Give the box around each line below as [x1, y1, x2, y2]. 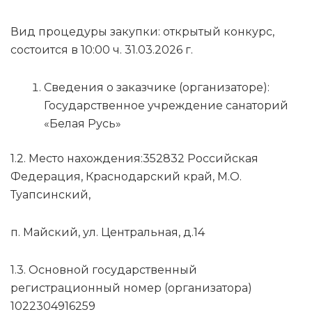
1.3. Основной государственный [10, 263, 197, 277]
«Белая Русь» [44, 117, 121, 131]
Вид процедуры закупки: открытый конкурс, [10, 25, 274, 39]
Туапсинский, [10, 188, 91, 202]
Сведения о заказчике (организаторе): [44, 81, 270, 95]
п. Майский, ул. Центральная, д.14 [10, 226, 205, 240]
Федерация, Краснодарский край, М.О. [10, 170, 242, 184]
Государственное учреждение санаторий [44, 99, 288, 113]
